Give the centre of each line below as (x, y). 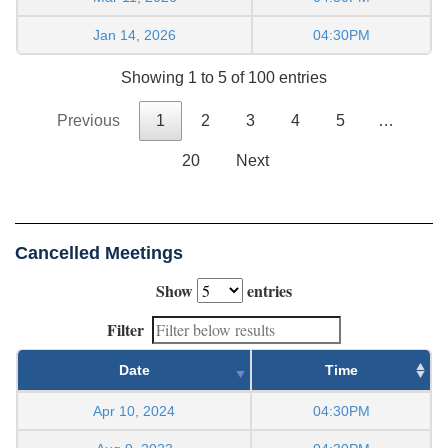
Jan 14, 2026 (134, 34)
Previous (88, 120)
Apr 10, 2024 (134, 410)
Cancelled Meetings (99, 252)
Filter (125, 329)
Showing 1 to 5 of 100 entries (224, 77)
